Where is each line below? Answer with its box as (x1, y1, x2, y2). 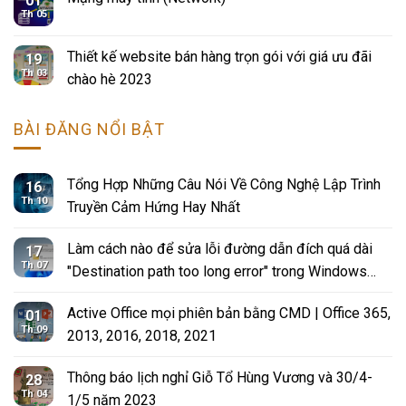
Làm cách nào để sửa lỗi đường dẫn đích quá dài (67, 240, 372, 258)
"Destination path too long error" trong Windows (67, 263, 367, 281)
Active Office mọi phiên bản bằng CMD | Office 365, (67, 304, 391, 323)
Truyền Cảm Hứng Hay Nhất (67, 198, 240, 217)
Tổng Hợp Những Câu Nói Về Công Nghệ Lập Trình (67, 176, 381, 194)
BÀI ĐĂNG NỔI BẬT (14, 119, 165, 139)
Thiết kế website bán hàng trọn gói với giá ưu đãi (67, 47, 372, 65)
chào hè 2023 (67, 70, 152, 88)
